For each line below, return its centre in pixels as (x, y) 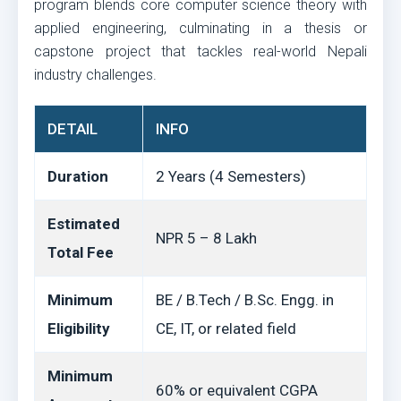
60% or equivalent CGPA (237, 390)
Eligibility (79, 328)
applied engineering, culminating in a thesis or (200, 28)
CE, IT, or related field (226, 328)
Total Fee (81, 252)
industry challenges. (95, 75)
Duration (78, 176)
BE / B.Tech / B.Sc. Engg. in (245, 300)
